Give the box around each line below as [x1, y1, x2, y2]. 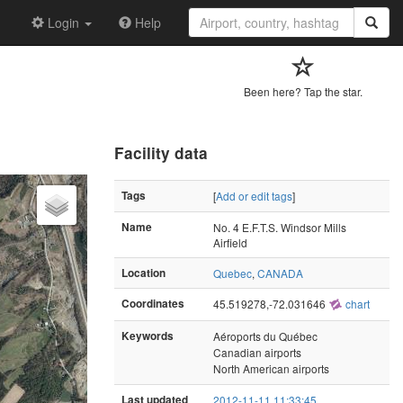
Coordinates [121, 295, 184, 311]
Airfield [213, 234, 247, 250]
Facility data [114, 141, 208, 164]
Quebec [213, 264, 252, 281]
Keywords [121, 327, 174, 344]
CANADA [257, 264, 303, 281]
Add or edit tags [216, 187, 292, 203]
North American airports [213, 360, 329, 376]
